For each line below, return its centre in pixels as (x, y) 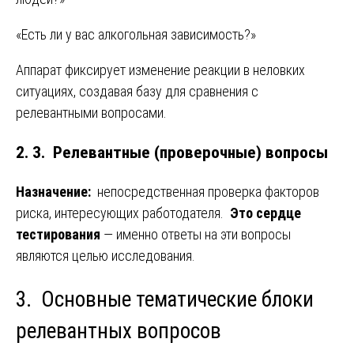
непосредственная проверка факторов (207, 192)
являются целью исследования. (105, 256)
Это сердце (265, 213)
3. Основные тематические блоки (165, 300)
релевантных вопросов (119, 331)
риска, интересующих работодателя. (123, 213)
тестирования (58, 235)
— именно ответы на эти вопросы (196, 235)
